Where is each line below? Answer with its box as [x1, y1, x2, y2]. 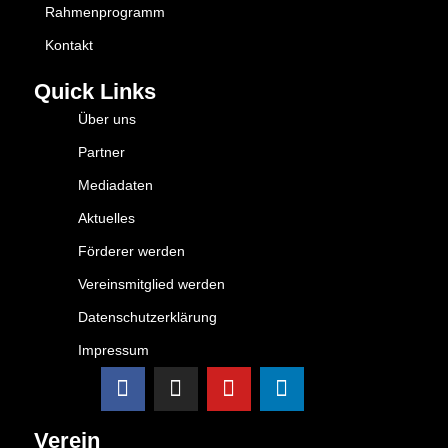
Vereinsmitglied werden [78, 276, 225, 293]
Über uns [78, 111, 136, 128]
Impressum [78, 342, 149, 359]
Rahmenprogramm [45, 4, 165, 21]
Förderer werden [78, 243, 185, 260]
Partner [78, 144, 125, 161]
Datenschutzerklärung [78, 309, 217, 326]
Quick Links [34, 79, 156, 105]
